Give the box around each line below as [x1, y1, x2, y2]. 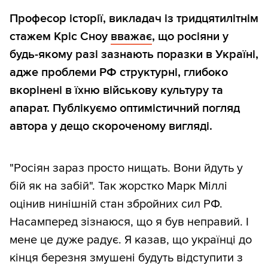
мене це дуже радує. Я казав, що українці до [10, 233, 252, 248]
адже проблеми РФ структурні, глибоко [10, 65, 228, 80]
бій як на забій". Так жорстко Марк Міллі [10, 179, 227, 194]
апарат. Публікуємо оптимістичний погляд [10, 101, 240, 116]
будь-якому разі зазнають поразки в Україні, [10, 47, 258, 62]
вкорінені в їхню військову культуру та [10, 83, 223, 98]
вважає [111, 29, 152, 44]
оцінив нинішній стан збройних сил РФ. [10, 197, 223, 212]
